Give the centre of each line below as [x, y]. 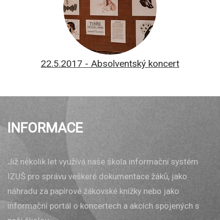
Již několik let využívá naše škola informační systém [103, 162]
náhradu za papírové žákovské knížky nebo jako [93, 191]
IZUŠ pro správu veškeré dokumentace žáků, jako [97, 177]
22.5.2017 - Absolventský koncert [110, 64]
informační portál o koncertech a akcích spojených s [103, 206]
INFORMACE [45, 128]
